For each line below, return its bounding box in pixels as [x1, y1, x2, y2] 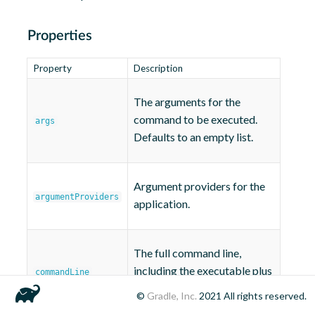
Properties [27, 29, 93, 44]
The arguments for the [133, 95, 240, 109]
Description [133, 63, 183, 75]
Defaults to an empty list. [133, 130, 253, 144]
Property [32, 63, 72, 75]
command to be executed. [133, 112, 257, 127]
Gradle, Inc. [147, 289, 199, 302]
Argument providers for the [133, 179, 265, 193]
